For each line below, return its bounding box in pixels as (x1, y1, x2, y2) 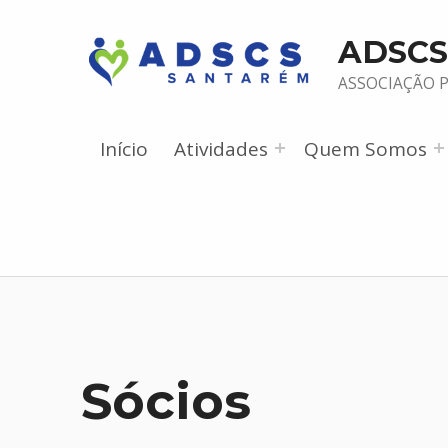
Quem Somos (304, 135, 428, 162)
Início (99, 135, 148, 162)
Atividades (173, 135, 268, 162)
